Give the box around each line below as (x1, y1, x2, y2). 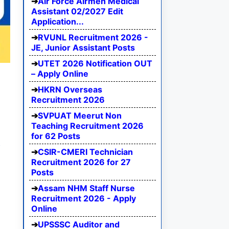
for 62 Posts (31, 131, 80, 142)
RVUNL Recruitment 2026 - (38, 32, 148, 43)
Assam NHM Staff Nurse (38, 183, 135, 194)
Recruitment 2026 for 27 (31, 157, 131, 168)
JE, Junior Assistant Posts (31, 42, 135, 53)
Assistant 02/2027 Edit (31, 6, 123, 17)
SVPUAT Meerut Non (38, 110, 122, 121)
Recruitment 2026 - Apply (31, 193, 136, 204)
